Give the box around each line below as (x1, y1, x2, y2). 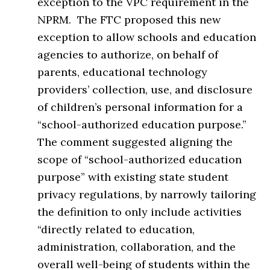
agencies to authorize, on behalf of (37, 47, 219, 61)
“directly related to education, (37, 222, 195, 236)
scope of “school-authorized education (37, 152, 242, 166)
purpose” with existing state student (37, 169, 229, 184)
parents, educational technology (37, 64, 208, 79)
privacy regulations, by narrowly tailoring (37, 187, 257, 201)
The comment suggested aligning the (37, 134, 233, 149)
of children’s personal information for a (37, 99, 243, 114)
